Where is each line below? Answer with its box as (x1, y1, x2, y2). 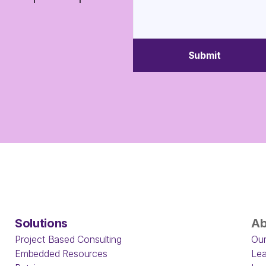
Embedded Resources (15, 248, 107, 259)
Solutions (15, 216, 68, 230)
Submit (188, 49, 221, 61)
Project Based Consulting (15, 233, 122, 245)
